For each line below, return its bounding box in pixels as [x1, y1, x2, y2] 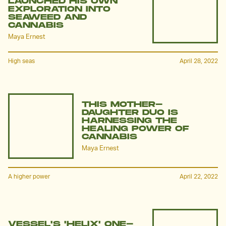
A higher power [8, 172, 50, 180]
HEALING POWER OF [82, 124, 189, 134]
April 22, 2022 [180, 172, 218, 180]
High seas [8, 56, 35, 65]
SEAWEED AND [8, 12, 87, 22]
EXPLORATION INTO [8, 4, 110, 14]
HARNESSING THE [82, 116, 177, 126]
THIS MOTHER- [82, 99, 162, 109]
